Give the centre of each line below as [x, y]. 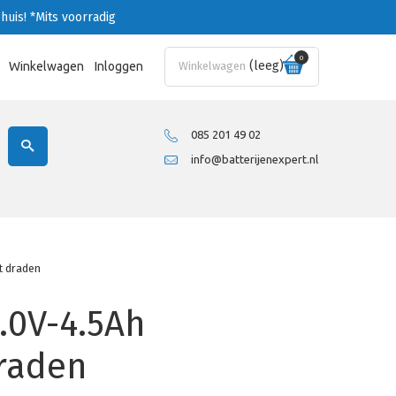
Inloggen [118, 66]
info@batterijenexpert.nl [254, 160]
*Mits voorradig [72, 17]
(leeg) [266, 66]
